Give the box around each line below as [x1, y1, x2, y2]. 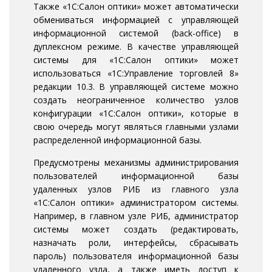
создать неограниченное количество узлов [33, 94, 239, 106]
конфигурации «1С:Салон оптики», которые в [33, 107, 239, 120]
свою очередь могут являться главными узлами [33, 121, 239, 133]
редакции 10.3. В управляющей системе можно [33, 81, 239, 93]
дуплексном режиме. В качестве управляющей [33, 41, 239, 53]
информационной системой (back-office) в [33, 27, 239, 39]
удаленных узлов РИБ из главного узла [33, 183, 239, 195]
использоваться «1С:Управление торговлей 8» [33, 67, 239, 80]
